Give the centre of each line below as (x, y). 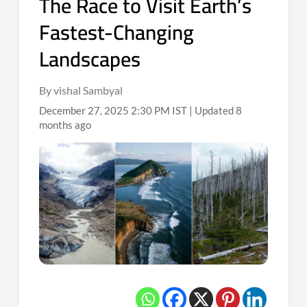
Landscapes (90, 59)
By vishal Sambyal (81, 90)
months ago (65, 124)
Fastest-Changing (117, 32)
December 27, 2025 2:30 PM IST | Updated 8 (141, 110)
